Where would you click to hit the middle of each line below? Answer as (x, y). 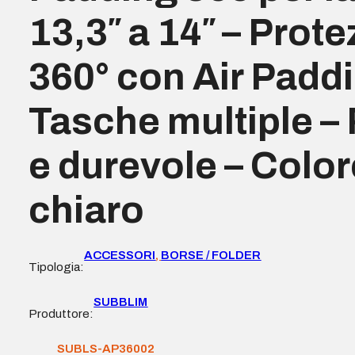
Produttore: (61, 313)
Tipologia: (57, 267)
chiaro (87, 210)
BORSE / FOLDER (211, 255)
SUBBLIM (121, 302)
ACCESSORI (120, 255)
